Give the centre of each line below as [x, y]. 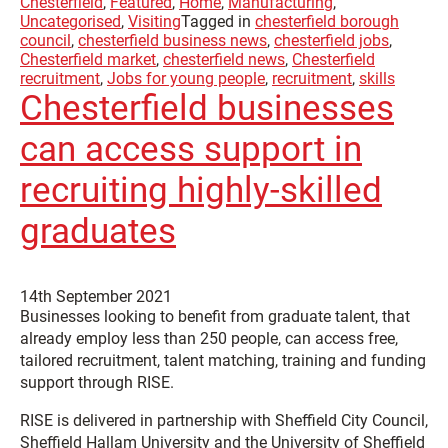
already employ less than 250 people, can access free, [209, 339]
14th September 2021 [96, 297]
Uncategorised [70, 22]
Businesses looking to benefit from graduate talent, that [215, 317]
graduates [98, 232]
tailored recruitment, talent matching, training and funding [223, 361]
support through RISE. [97, 383]
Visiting [154, 22]
